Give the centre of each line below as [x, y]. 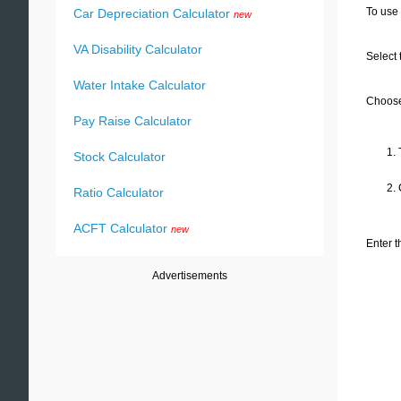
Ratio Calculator [119, 192]
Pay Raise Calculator [132, 121]
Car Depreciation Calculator [152, 13]
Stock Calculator [119, 157]
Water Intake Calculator [140, 85]
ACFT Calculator [120, 228]
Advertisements [190, 276]
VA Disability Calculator [138, 49]
